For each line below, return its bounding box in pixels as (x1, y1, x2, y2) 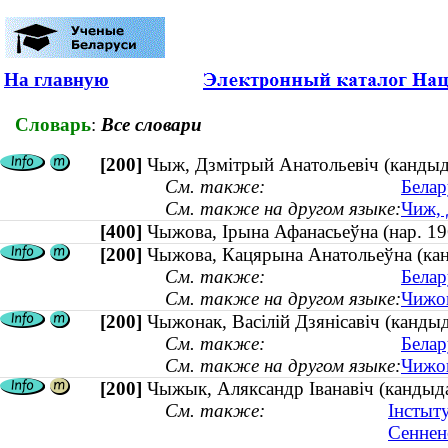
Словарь (15, 113, 91, 135)
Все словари (101, 113, 202, 135)
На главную (4, 69, 109, 90)
